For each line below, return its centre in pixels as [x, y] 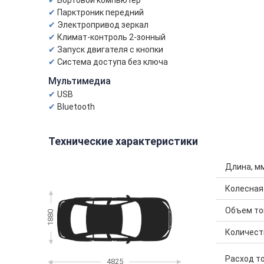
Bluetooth [76, 107]
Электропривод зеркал [103, 25]
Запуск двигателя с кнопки [110, 49]
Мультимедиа [80, 81]
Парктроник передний [100, 12]
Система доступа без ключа [113, 62]
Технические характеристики [123, 141]
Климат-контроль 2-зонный [111, 37]
